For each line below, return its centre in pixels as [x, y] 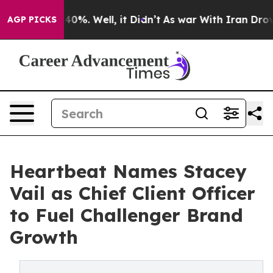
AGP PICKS [32, 19]
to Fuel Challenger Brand [126, 215]
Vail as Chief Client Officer [133, 193]
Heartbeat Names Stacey [128, 171]
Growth [44, 237]
